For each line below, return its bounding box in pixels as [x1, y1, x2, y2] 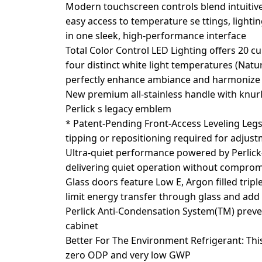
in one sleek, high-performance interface [65, 29, 247, 42]
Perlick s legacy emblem [65, 102, 172, 115]
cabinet [65, 219, 99, 232]
